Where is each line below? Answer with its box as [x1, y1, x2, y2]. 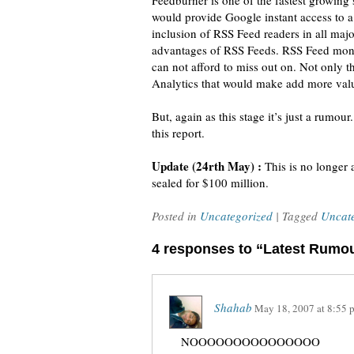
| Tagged [276, 208, 321, 224]
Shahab [214, 299, 252, 315]
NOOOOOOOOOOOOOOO [181, 333, 320, 349]
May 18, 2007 [254, 301, 314, 315]
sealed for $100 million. [152, 175, 269, 190]
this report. [152, 125, 205, 141]
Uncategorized [200, 208, 273, 224]
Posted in [152, 208, 200, 224]
